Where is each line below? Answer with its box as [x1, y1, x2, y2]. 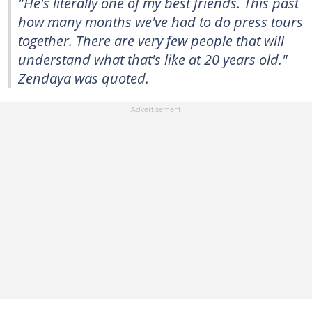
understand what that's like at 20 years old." [18, 49, 288, 69]
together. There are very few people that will [18, 31, 284, 50]
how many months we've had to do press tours [18, 12, 303, 31]
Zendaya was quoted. [18, 68, 149, 88]
